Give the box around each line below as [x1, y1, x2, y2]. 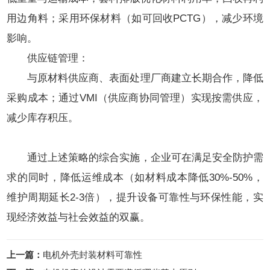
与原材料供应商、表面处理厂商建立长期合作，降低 [7, 72, 263, 84]
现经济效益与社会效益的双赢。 [7, 212, 151, 223]
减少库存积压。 [7, 112, 79, 124]
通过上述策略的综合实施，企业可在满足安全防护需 [7, 152, 263, 163]
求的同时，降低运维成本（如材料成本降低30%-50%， [7, 172, 263, 183]
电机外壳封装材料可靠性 [43, 250, 143, 260]
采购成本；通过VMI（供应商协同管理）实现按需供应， [7, 92, 263, 104]
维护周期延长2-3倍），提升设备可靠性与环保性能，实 [7, 192, 263, 203]
